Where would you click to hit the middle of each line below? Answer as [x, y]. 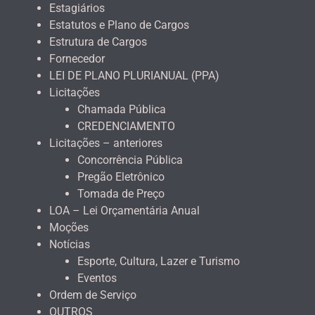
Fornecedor [77, 58]
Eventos [97, 278]
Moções [69, 227]
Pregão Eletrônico [121, 176]
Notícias [70, 244]
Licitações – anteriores [106, 143]
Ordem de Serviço [93, 295]
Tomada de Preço [121, 193]
